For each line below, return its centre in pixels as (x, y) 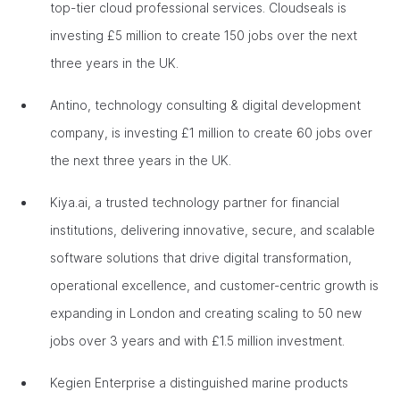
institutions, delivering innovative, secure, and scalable (212, 230)
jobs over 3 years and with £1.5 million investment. (199, 341)
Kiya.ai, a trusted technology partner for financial (195, 202)
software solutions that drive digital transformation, (201, 258)
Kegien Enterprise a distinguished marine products (199, 383)
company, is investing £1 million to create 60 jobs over (211, 133)
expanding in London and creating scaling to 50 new (206, 313)
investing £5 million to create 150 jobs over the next (204, 35)
